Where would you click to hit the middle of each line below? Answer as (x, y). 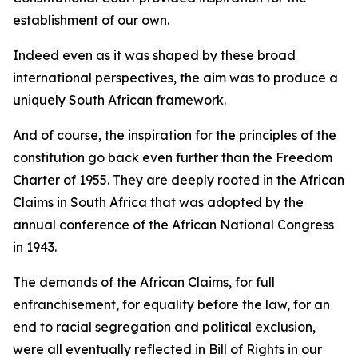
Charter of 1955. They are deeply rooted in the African (179, 180)
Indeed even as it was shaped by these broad (154, 55)
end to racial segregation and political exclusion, (164, 327)
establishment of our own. (91, 20)
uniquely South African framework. (119, 100)
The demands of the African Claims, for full (144, 282)
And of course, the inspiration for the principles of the (175, 135)
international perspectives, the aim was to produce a (175, 78)
